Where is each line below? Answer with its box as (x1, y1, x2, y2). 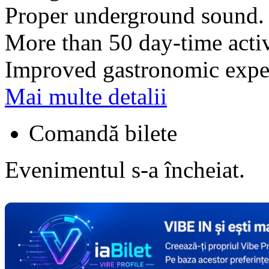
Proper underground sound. (5, 2, 264, 28)
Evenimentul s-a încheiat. (5, 156, 245, 183)
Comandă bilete (29, 119, 177, 146)
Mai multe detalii (5, 83, 167, 109)
